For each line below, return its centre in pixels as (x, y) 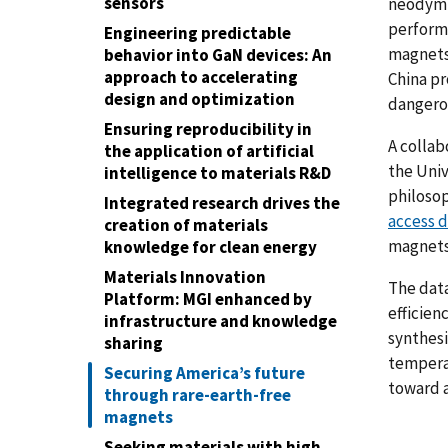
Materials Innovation (185, 277)
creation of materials (186, 225)
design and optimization (199, 99)
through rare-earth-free (197, 395)
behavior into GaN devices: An (218, 55)
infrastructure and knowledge (220, 321)
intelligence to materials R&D (217, 173)
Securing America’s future (204, 373)
